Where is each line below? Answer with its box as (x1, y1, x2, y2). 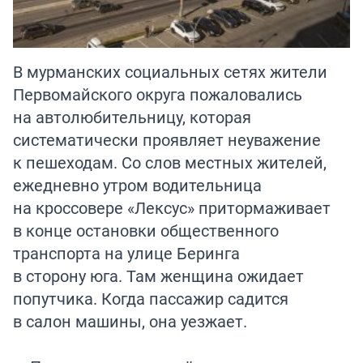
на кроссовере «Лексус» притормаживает (13, 197, 331, 220)
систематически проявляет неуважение (13, 129, 321, 152)
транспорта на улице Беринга (13, 242, 240, 265)
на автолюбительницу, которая (13, 106, 251, 129)
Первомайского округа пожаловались (13, 83, 302, 106)
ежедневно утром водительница (13, 174, 262, 197)
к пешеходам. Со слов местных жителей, (13, 152, 327, 174)
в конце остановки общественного (13, 220, 279, 242)
